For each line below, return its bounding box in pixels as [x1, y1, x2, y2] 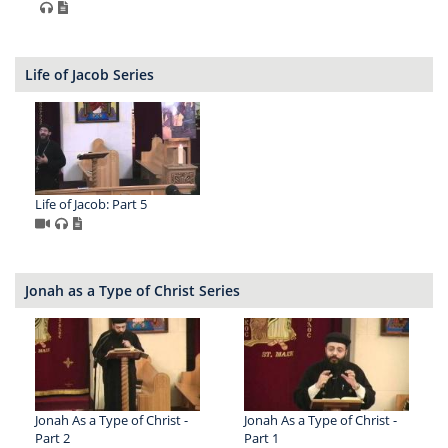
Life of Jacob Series [25, 65, 154, 85]
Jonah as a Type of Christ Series [25, 281, 240, 301]
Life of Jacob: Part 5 [35, 195, 147, 214]
